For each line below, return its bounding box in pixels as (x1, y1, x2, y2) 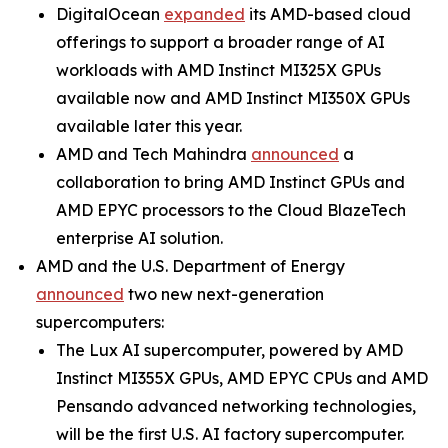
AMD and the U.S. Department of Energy (36, 256, 345, 277)
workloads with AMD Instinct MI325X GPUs (56, 60, 381, 81)
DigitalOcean (56, 4, 164, 25)
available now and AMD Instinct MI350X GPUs (56, 88, 410, 109)
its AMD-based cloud (245, 4, 411, 25)
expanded (164, 4, 245, 25)
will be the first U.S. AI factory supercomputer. (56, 424, 404, 445)
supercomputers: (36, 312, 164, 333)
